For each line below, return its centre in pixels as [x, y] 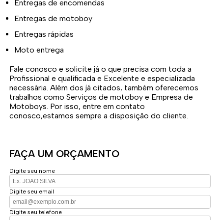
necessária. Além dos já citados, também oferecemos [104, 88]
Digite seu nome [32, 171]
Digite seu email [32, 192]
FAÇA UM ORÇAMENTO [65, 154]
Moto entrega [43, 50]
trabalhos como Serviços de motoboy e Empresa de [101, 97]
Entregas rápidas [47, 34]
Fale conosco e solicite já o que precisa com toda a [101, 69]
